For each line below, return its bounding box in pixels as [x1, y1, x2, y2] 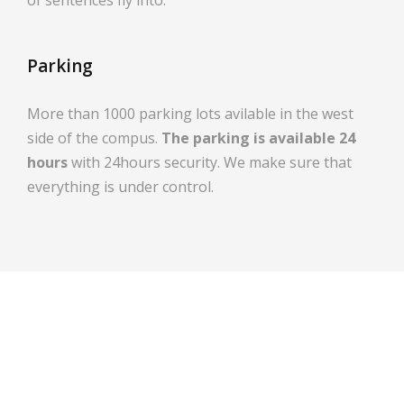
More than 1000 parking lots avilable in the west [27, 103, 353, 124]
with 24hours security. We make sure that [68, 151, 352, 172]
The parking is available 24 [161, 127, 355, 148]
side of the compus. [27, 127, 161, 148]
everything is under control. [27, 176, 214, 197]
